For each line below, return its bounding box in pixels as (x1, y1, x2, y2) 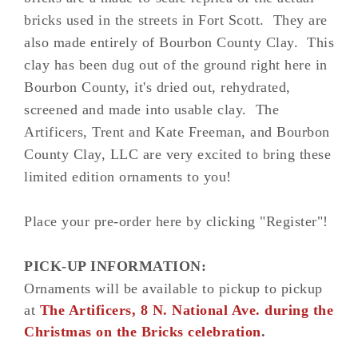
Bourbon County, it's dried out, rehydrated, (24, 79, 291, 95)
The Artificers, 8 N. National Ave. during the (39, 302, 333, 318)
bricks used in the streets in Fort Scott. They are (24, 12, 328, 28)
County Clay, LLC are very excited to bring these (24, 146, 331, 162)
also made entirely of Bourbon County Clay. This (24, 34, 334, 50)
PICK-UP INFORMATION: (24, 258, 206, 274)
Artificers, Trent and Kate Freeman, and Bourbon (24, 124, 330, 140)
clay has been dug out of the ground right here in (24, 57, 328, 73)
